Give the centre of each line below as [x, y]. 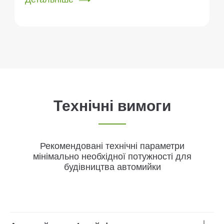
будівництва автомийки [112, 167]
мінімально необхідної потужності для [112, 156]
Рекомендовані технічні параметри [112, 146]
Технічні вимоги [112, 106]
